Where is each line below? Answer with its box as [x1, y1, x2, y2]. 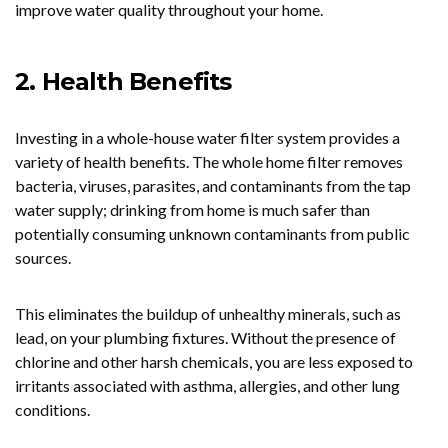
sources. [15, 248, 74, 267]
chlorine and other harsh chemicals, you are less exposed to [15, 352, 413, 371]
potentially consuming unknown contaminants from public [15, 224, 410, 243]
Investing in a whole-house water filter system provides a [15, 128, 400, 147]
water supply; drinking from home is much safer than [15, 200, 370, 219]
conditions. [15, 400, 90, 419]
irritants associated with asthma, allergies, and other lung [15, 376, 400, 395]
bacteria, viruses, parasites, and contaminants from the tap [15, 176, 411, 195]
